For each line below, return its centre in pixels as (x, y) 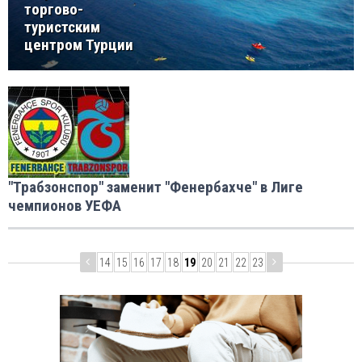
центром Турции (79, 45)
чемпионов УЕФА (65, 206)
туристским (62, 27)
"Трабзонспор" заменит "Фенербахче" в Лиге (156, 187)
